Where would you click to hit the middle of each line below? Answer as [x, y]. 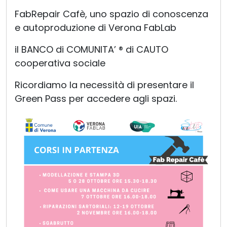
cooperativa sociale [60, 63]
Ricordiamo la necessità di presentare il [104, 85]
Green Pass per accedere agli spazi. [96, 99]
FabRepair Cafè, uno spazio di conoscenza [111, 14]
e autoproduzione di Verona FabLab [96, 28]
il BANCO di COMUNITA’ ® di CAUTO [91, 50]
